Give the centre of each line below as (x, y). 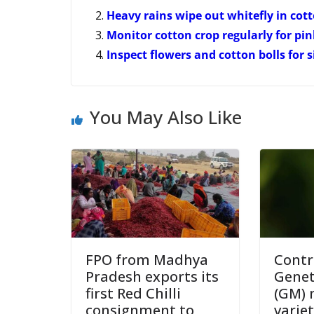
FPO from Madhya (147, 259)
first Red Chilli (133, 293)
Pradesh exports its (152, 276)
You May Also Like (166, 117)
